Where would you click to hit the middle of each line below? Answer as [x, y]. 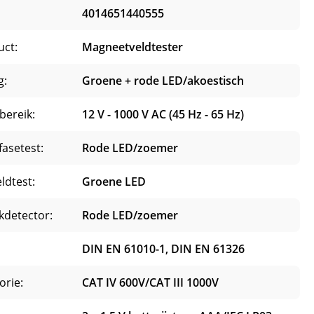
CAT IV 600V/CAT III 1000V [150, 283]
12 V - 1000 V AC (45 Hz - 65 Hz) [163, 115]
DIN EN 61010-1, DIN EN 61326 [163, 249]
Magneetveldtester [132, 47]
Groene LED [114, 182]
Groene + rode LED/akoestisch [163, 81]
